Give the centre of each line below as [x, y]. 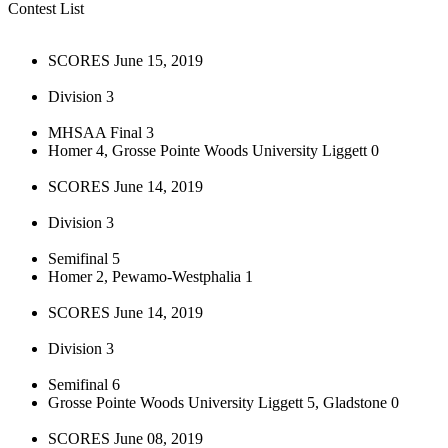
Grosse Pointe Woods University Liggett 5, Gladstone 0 [223, 402]
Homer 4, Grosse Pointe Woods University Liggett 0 [213, 150]
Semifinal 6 [84, 384]
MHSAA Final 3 [101, 132]
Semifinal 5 [84, 258]
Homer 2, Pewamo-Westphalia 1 [150, 276]
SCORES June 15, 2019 [125, 60]
